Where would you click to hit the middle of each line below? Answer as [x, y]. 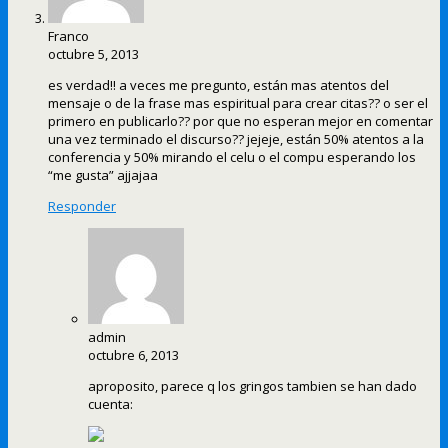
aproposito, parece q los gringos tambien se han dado [252, 386]
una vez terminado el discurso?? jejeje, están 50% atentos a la [236, 139]
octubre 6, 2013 [133, 355]
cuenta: [110, 404]
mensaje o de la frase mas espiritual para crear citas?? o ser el [238, 103]
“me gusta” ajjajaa [103, 175]
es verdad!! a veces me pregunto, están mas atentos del [218, 85]
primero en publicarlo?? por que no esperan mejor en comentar [240, 121]
